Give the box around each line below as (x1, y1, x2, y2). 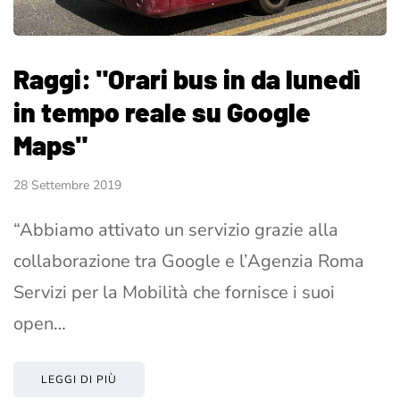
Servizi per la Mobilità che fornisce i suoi (13, 279, 335, 304)
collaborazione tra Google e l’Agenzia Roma (13, 248, 364, 273)
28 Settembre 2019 (13, 176, 121, 194)
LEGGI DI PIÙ (41, 371, 117, 387)
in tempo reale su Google (13, 95, 311, 128)
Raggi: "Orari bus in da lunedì (13, 62, 361, 95)
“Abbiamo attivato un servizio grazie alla (13, 217, 338, 242)
